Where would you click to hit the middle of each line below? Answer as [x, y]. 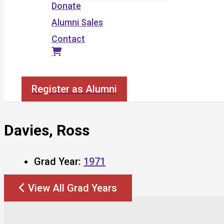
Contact [68, 39]
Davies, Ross [47, 130]
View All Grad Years [72, 188]
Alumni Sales [77, 22]
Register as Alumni [74, 89]
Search [35, 71]
